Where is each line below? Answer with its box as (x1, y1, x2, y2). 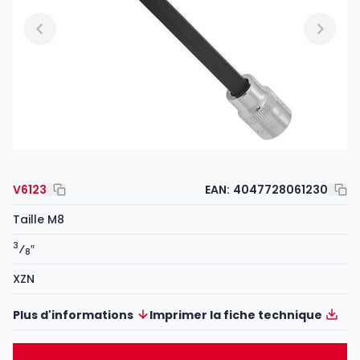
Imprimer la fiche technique (149, 306, 322, 323)
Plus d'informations (13, 306, 133, 323)
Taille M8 (13, 211, 64, 227)
